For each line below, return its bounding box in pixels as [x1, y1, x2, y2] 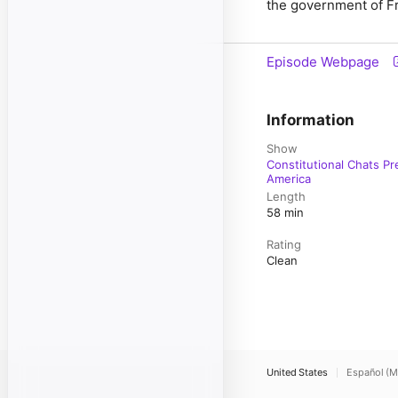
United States [267, 366, 328, 378]
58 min [267, 205, 304, 219]
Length [267, 189, 306, 203]
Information [267, 111, 354, 129]
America [267, 171, 311, 186]
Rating [267, 237, 301, 251]
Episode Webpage [267, 53, 379, 70]
